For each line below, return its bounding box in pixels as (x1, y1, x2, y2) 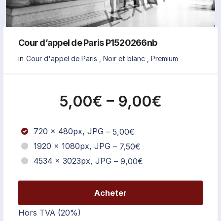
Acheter (94, 187, 127, 198)
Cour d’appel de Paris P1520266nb (18, 37, 157, 48)
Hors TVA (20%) (18, 207, 81, 218)
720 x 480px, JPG (34, 126, 104, 137)
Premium (151, 54, 178, 63)
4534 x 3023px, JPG (34, 156, 111, 166)
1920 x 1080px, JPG (34, 141, 110, 151)
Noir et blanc (103, 54, 145, 63)
